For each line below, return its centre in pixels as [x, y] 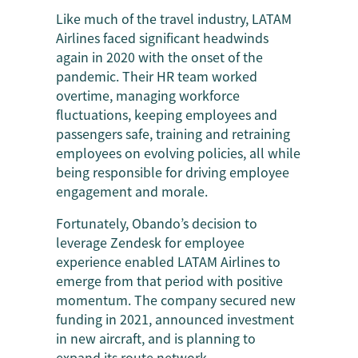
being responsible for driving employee [173, 172]
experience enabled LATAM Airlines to [168, 262]
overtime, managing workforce [148, 95]
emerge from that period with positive [169, 281]
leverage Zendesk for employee [150, 243]
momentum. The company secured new [176, 300]
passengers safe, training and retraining [173, 134]
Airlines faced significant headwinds [162, 38]
